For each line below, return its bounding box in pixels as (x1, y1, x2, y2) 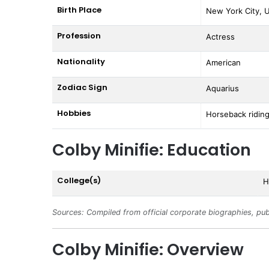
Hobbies (57, 107, 91, 119)
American (206, 57, 241, 67)
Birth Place (57, 4, 101, 16)
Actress (206, 31, 235, 41)
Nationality (57, 55, 105, 67)
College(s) (57, 174, 101, 186)
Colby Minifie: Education (52, 138, 251, 161)
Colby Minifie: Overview (52, 238, 244, 261)
